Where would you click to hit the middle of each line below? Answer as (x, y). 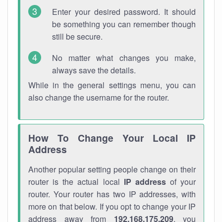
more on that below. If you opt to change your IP (112, 206)
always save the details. (94, 70)
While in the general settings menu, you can (112, 85)
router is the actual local (76, 182)
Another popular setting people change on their (112, 169)
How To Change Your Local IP (112, 138)
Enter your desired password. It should (124, 12)
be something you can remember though (124, 24)
